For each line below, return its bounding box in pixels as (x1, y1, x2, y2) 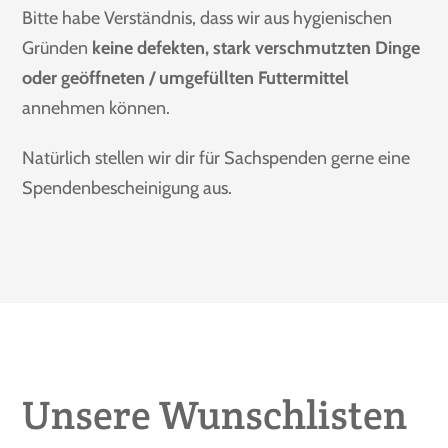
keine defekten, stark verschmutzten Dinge (92, 36, 421, 59)
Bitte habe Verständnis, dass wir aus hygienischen (22, 6, 393, 29)
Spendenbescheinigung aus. (22, 176, 233, 199)
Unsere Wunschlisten (22, 388, 408, 440)
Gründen (22, 36, 93, 59)
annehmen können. (22, 96, 171, 119)
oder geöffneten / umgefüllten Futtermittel (22, 66, 350, 89)
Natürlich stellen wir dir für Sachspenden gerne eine (22, 146, 411, 169)
